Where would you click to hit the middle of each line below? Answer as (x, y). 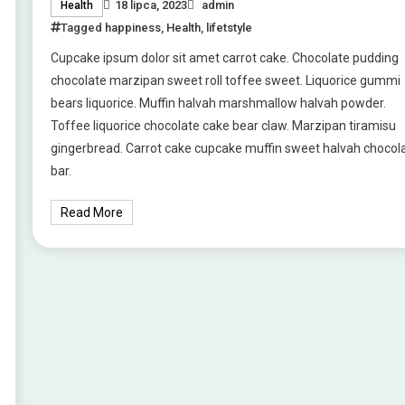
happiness (132, 27)
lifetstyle (229, 27)
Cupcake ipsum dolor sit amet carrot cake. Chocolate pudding (224, 57)
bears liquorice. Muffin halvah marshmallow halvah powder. (218, 103)
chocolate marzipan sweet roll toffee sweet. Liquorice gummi (225, 80)
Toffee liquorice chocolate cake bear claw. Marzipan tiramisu (223, 125)
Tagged (82, 27)
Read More (91, 212)
